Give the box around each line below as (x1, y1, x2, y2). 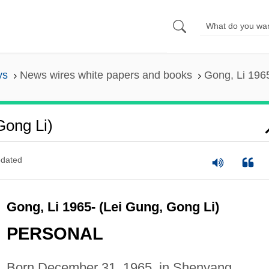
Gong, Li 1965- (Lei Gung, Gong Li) (6, 199, 219, 214)
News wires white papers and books (19, 69, 192, 82)
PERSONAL (6, 224, 103, 244)
